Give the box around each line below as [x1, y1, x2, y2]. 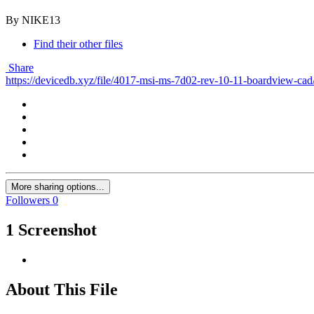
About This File [6, 280, 118, 299]
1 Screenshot [6, 221, 97, 240]
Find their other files [34, 38, 123, 50]
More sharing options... [11, 182, 104, 193]
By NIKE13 [6, 14, 60, 27]
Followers [6, 194, 50, 207]
